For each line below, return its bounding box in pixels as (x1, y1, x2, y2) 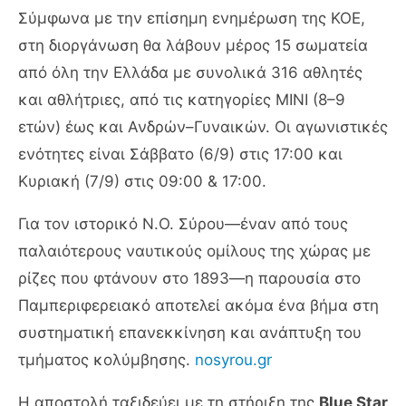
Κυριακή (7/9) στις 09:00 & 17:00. (18, 172, 266, 191)
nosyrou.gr (195, 351, 272, 370)
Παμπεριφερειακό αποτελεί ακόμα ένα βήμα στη (18, 296, 379, 315)
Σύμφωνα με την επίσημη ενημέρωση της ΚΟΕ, (18, 9, 365, 28)
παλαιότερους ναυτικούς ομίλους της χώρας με (18, 242, 371, 261)
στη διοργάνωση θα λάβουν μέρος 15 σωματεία (18, 36, 368, 55)
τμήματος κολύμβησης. (18, 351, 195, 370)
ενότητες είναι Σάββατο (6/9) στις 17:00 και (18, 145, 343, 164)
